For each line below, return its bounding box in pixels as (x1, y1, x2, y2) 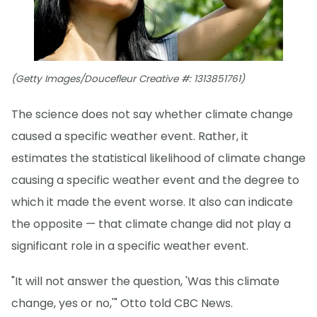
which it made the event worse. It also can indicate (11, 194, 293, 211)
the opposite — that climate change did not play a (11, 216, 291, 233)
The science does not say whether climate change (11, 106, 293, 123)
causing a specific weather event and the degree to (11, 172, 299, 189)
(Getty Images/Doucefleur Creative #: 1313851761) (11, 72, 245, 86)
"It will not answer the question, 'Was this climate (11, 273, 279, 290)
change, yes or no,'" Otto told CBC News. (11, 295, 233, 312)
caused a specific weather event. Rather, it (11, 128, 248, 145)
